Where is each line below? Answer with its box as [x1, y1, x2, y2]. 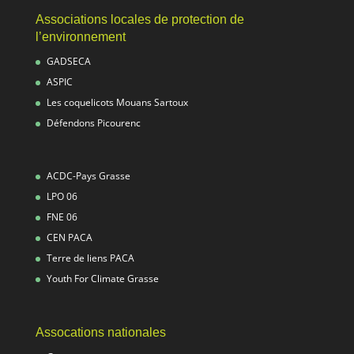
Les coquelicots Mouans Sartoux [46, 96, 188, 109]
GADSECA [46, 55, 91, 68]
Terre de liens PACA [46, 251, 134, 265]
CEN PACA [46, 231, 92, 245]
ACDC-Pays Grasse [46, 169, 130, 183]
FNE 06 [46, 210, 77, 224]
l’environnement [35, 30, 126, 43]
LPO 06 [46, 190, 77, 204]
